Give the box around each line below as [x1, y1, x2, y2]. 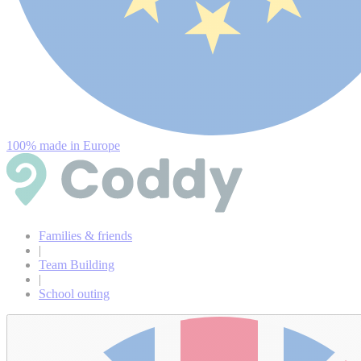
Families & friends [39, 229, 132, 243]
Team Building [39, 258, 114, 272]
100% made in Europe [6, 139, 120, 152]
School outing [39, 287, 110, 301]
